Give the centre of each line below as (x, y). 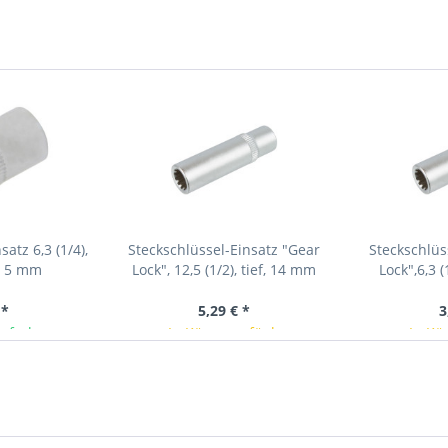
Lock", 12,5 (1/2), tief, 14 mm (223, 269)
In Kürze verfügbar (230, 332)
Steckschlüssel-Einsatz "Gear (223, 249)
